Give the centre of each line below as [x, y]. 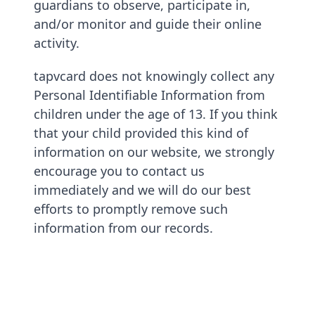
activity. [57, 43]
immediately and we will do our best [142, 190]
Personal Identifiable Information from [149, 95]
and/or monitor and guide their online [148, 24]
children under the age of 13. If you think [156, 114]
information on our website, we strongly [154, 152]
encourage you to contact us [119, 171]
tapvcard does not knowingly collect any [154, 76]
